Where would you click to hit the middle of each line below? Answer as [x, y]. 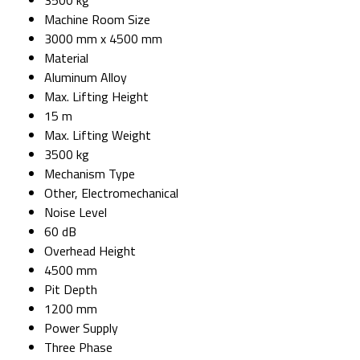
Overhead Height [90, 250]
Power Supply [81, 327]
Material [66, 57]
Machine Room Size [97, 19]
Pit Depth [71, 289]
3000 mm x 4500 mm [103, 38]
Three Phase [78, 347]
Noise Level [76, 212]
